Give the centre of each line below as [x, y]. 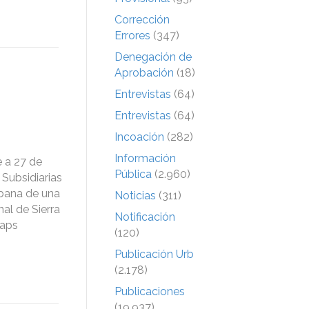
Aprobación [144, 72]
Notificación [145, 217]
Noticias [135, 195]
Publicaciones [150, 291]
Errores [132, 35]
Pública [133, 174]
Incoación [139, 137]
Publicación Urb [154, 254]
